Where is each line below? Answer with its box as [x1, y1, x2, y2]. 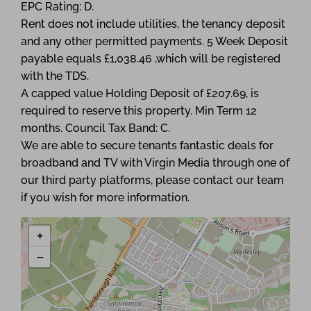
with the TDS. [21, 69, 89, 83]
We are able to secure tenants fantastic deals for [21, 139, 274, 153]
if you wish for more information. [21, 191, 190, 205]
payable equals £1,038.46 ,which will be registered [21, 52, 280, 66]
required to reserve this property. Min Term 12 [21, 104, 257, 118]
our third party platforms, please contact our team [21, 174, 284, 187]
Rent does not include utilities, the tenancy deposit [21, 17, 285, 31]
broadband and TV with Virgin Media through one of [21, 156, 289, 170]
